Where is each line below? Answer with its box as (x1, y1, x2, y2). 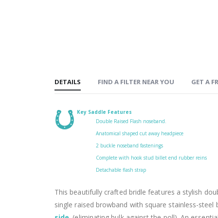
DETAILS (54, 77, 81, 86)
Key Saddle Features (77, 108, 132, 115)
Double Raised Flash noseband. (95, 117, 166, 125)
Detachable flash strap (95, 166, 146, 173)
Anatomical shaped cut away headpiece (95, 129, 183, 137)
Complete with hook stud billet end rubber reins (95, 154, 207, 161)
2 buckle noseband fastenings (95, 142, 163, 149)
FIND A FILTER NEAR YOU (98, 77, 174, 86)
